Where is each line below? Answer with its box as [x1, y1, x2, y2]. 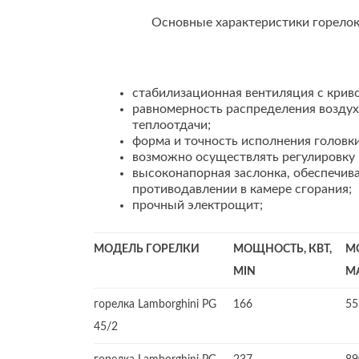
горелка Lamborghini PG [94, 299, 216, 310]
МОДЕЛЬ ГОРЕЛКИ [94, 244, 200, 255]
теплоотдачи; [132, 119, 211, 131]
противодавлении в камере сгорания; [132, 183, 352, 196]
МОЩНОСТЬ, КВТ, [233, 244, 332, 255]
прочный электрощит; [132, 199, 263, 212]
